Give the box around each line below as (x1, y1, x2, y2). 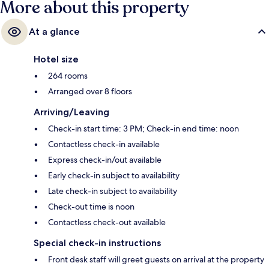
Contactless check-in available (48, 138, 160, 150)
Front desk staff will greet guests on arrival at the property (48, 253, 264, 265)
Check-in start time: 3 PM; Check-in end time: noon (48, 122, 239, 134)
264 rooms (48, 70, 88, 81)
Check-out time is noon (48, 201, 134, 212)
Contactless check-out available (48, 216, 166, 228)
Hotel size (34, 53, 79, 65)
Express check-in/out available (48, 154, 162, 165)
